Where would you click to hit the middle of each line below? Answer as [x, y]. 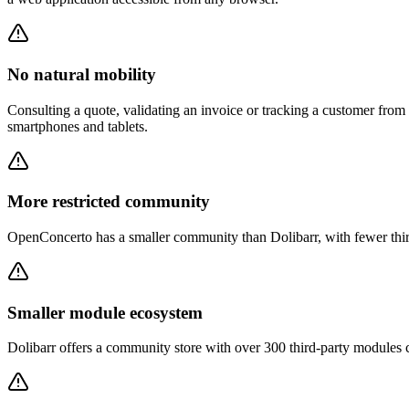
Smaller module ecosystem [105, 312]
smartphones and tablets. [78, 126]
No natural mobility [82, 74]
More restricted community [109, 202]
